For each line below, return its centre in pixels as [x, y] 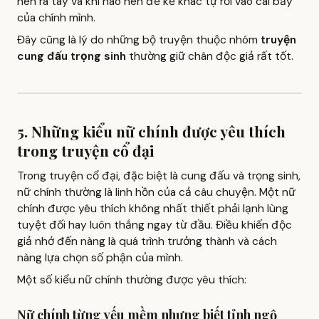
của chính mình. [56, 18]
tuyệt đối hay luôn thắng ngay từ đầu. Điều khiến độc [155, 225]
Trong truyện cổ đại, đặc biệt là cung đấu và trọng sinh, [159, 176]
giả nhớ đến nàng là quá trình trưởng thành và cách [147, 241]
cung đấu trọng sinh [72, 57]
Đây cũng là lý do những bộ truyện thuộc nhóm [139, 40]
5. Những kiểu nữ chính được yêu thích [151, 131]
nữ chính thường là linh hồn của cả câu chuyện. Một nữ [156, 192]
